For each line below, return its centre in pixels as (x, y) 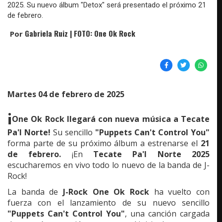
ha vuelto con (179, 192)
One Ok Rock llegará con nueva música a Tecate (111, 119)
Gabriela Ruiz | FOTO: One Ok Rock (80, 33)
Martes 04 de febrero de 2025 (66, 94)
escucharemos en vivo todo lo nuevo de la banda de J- (109, 165)
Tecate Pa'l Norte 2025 (152, 154)
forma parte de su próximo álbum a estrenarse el (104, 143)
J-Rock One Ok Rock (106, 192)
